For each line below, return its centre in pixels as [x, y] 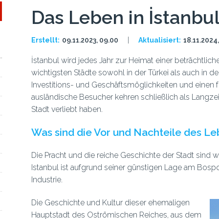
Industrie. [47, 180]
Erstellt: [45, 40]
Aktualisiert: [159, 40]
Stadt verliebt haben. [67, 109]
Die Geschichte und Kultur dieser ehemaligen [110, 203]
